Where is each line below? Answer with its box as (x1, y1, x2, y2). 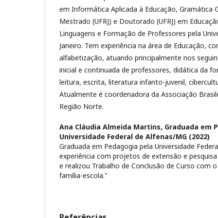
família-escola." (59, 170, 108, 180)
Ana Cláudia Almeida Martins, (59, 122, 164, 131)
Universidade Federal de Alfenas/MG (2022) (59, 131, 210, 141)
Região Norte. (59, 101, 104, 111)
